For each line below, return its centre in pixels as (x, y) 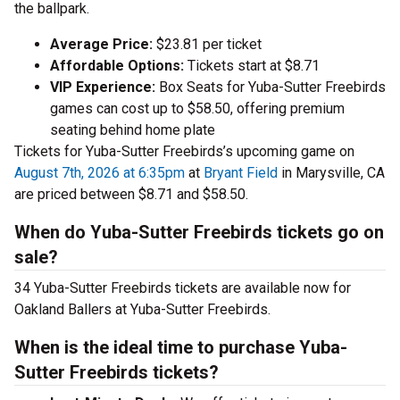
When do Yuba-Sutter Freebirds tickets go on (199, 233)
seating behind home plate (133, 130)
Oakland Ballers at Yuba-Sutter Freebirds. (142, 310)
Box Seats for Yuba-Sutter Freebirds (271, 87)
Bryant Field (241, 173)
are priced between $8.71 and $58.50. (131, 195)
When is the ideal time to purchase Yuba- (181, 348)
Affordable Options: (117, 66)
